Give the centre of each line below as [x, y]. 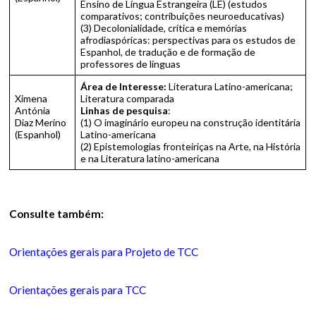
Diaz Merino [41, 122]
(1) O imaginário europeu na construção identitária [191, 122]
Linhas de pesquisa [124, 110]
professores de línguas [131, 64]
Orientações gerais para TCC [78, 290]
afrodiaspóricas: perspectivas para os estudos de [188, 40]
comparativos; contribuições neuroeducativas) [183, 16]
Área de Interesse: [125, 86]
